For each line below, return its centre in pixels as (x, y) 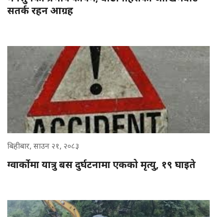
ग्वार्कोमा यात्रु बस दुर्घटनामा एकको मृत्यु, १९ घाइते (101, 164)
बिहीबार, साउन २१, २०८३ (43, 146)
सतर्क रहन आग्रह (40, 10)
